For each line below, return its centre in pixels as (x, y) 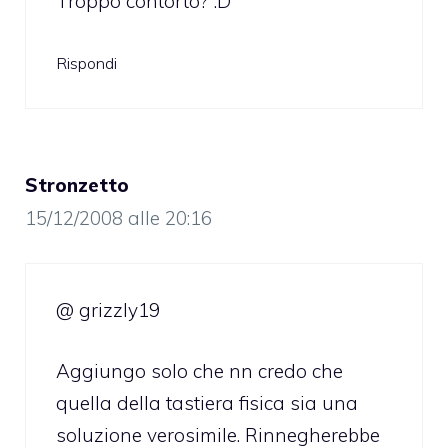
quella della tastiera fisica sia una (207, 402)
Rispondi (86, 62)
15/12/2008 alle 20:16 (118, 217)
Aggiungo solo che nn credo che (199, 370)
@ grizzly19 (108, 310)
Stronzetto (77, 184)
